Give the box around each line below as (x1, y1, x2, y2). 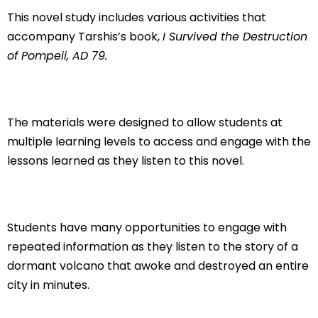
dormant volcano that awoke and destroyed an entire (7, 257, 309, 274)
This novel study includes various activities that (7, 9, 266, 26)
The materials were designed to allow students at (7, 114, 283, 131)
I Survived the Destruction (163, 28, 307, 45)
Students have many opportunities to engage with (7, 219, 287, 236)
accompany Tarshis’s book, (7, 28, 163, 45)
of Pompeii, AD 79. (7, 47, 107, 64)
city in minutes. (7, 276, 89, 293)
